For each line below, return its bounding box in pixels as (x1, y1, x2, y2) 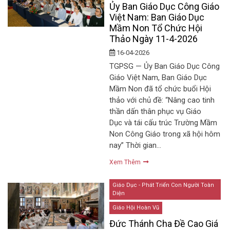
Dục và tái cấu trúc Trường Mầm (109, 118, 218, 128)
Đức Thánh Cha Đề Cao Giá (109, 218, 219, 229)
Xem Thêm (109, 159, 143, 166)
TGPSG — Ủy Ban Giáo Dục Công (109, 62, 220, 71)
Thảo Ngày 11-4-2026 (109, 33, 198, 45)
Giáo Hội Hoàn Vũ (112, 204, 160, 211)
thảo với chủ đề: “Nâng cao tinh (109, 95, 215, 105)
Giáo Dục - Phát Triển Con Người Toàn (112, 181, 215, 188)
